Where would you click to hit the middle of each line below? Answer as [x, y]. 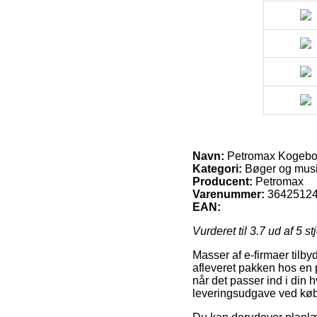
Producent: [223, 182]
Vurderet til [221, 231]
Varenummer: [229, 195]
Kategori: [217, 169]
